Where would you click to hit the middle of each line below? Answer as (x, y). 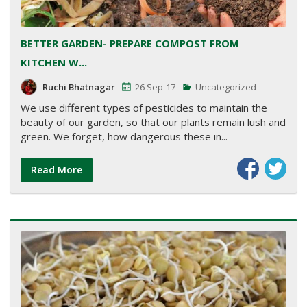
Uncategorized (225, 87)
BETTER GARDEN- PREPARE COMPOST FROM (130, 44)
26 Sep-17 (155, 87)
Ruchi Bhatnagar (79, 87)
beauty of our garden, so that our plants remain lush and (153, 122)
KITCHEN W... (54, 63)
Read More (57, 170)
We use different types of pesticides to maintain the (144, 108)
